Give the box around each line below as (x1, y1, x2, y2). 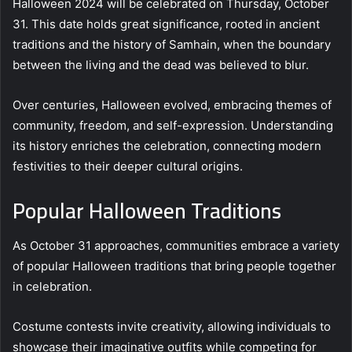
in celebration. (13, 279, 92, 295)
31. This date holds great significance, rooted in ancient (13, 16, 320, 31)
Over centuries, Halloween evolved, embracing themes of (13, 97, 332, 112)
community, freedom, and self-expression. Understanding (13, 117, 333, 133)
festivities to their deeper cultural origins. (13, 158, 243, 174)
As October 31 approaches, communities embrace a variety (13, 238, 339, 254)
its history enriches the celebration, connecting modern (13, 137, 321, 153)
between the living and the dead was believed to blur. (13, 57, 309, 72)
